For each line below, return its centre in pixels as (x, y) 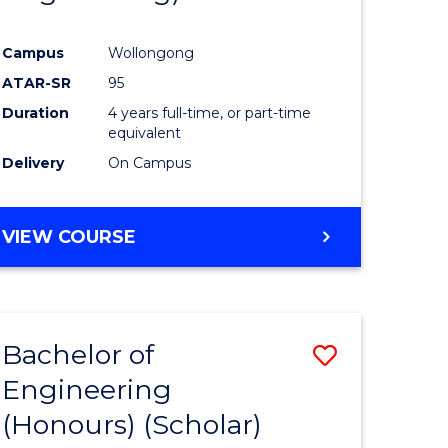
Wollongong (151, 52)
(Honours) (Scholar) (132, 424)
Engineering (87, 389)
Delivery (33, 162)
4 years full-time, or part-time (210, 112)
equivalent (145, 132)
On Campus (150, 162)
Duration (36, 112)
